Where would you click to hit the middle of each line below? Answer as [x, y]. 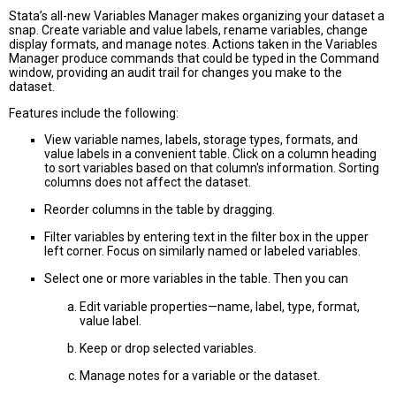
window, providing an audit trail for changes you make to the [175, 73]
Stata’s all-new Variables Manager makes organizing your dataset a [197, 16]
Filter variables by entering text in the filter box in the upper [206, 237]
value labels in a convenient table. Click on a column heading [210, 154]
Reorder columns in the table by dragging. [160, 210]
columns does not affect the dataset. [148, 183]
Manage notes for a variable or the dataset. [200, 376]
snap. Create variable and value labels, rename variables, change [188, 30]
